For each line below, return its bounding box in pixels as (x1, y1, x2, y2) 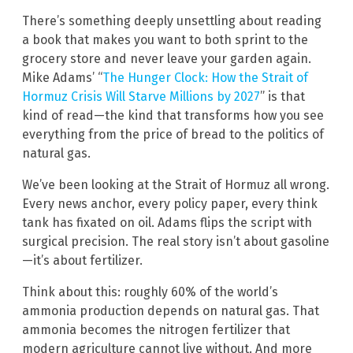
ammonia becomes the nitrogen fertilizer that (22, 322, 290, 338)
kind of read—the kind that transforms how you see (22, 108, 324, 124)
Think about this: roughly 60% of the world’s (22, 284, 278, 300)
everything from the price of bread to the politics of (22, 127, 324, 143)
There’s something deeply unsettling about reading (22, 13, 321, 29)
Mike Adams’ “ (22, 70, 102, 86)
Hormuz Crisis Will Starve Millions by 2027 (22, 89, 260, 105)
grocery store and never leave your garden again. (22, 51, 311, 67)
